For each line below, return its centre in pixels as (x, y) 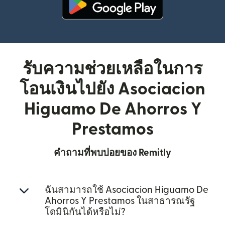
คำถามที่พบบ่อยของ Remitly (113, 153)
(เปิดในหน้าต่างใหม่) (148, 25)
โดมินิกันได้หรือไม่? (85, 212)
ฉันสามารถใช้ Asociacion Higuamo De (127, 190)
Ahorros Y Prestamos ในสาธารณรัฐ (120, 201)
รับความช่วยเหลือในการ (113, 69)
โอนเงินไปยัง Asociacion (113, 89)
